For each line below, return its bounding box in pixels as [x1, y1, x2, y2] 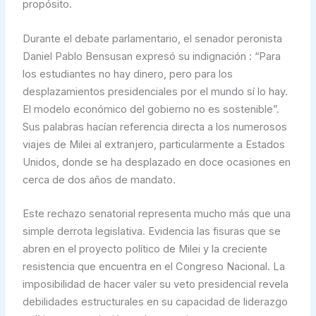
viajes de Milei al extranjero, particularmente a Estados [22, 138, 285, 151]
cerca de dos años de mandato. [22, 173, 176, 186]
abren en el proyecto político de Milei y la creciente [22, 243, 267, 256]
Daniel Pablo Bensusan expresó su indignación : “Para [22, 49, 281, 63]
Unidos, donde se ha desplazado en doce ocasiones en [22, 155, 291, 169]
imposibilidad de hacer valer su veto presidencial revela [22, 278, 288, 291]
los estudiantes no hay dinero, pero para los [22, 67, 233, 80]
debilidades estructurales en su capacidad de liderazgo [22, 296, 288, 309]
